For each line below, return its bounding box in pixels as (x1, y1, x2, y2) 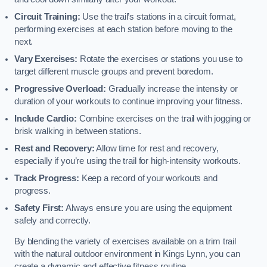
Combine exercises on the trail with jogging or (76, 113, 251, 123)
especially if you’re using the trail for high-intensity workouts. (14, 156, 241, 166)
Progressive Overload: (14, 83, 106, 94)
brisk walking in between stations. (14, 126, 142, 136)
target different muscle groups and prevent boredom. (14, 66, 213, 76)
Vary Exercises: (14, 54, 77, 64)
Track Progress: (14, 173, 79, 183)
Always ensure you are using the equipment (64, 203, 232, 213)
